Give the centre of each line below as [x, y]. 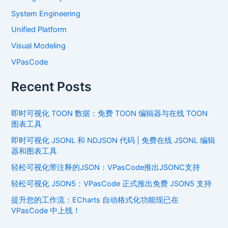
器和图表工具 [34, 151]
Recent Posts [52, 86]
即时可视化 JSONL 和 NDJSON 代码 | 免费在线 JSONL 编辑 [113, 141]
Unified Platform [39, 30]
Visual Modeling [39, 46]
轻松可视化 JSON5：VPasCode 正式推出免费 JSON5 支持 [112, 184]
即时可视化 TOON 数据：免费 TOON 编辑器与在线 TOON [110, 114]
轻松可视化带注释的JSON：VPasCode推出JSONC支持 [106, 168]
